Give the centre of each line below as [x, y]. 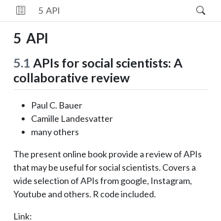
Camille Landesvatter [72, 118]
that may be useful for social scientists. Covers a [105, 167]
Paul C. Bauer [57, 105]
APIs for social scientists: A [107, 63]
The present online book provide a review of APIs [108, 154]
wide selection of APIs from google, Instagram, [103, 181]
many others [55, 132]
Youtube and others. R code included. [85, 194]
